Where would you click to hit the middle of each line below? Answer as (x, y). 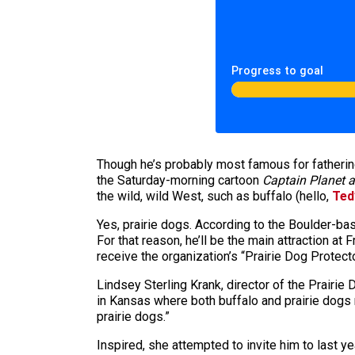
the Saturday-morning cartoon (179, 180)
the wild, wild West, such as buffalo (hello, (214, 196)
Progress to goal (277, 71)
